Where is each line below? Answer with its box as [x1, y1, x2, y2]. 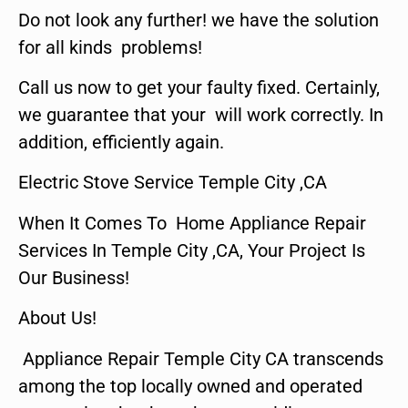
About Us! [18, 307, 97, 330]
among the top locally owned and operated [18, 374, 362, 397]
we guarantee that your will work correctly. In [18, 103, 383, 126]
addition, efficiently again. [18, 130, 224, 153]
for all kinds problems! [18, 36, 202, 58]
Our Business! [18, 266, 129, 289]
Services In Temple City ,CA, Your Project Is [18, 239, 365, 261]
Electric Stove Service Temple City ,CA [18, 171, 327, 194]
